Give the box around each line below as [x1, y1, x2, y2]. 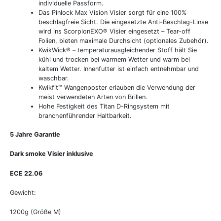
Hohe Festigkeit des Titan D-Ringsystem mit [38, 102, 170, 110]
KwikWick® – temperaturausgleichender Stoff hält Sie [38, 46, 197, 54]
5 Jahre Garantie [10, 130, 60, 138]
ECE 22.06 [10, 169, 42, 177]
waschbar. [38, 74, 70, 82]
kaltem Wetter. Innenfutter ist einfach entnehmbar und [38, 65, 199, 73]
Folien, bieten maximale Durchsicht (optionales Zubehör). [38, 37, 209, 44]
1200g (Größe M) [10, 208, 61, 216]
